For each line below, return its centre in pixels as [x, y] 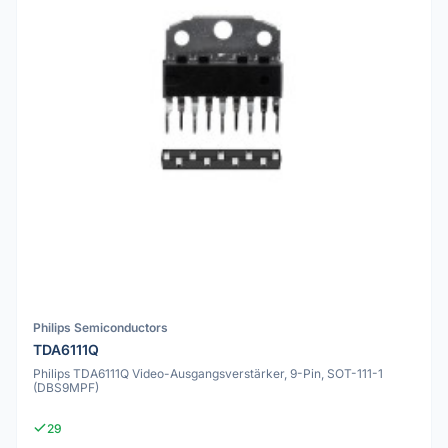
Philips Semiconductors [100, 327]
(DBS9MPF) [66, 388]
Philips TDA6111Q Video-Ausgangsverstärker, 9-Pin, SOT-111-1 [208, 374]
